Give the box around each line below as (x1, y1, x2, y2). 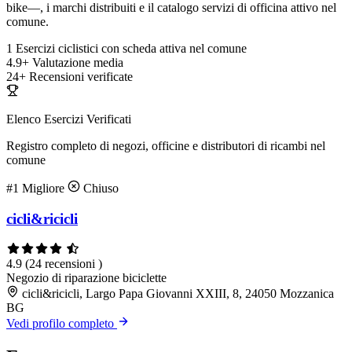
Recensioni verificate (29, 70, 133, 84)
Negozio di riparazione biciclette (6, 270, 167, 284)
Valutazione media (32, 56, 123, 70)
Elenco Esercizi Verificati (6, 112, 131, 126)
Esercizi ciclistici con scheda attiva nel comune (16, 42, 247, 56)
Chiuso (80, 181, 119, 196)
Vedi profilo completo (6, 316, 117, 330)
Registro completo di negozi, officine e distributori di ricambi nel (6, 139, 325, 153)
